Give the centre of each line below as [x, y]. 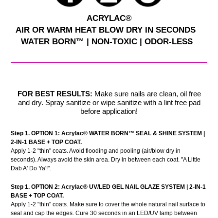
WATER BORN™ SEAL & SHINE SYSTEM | [147, 134]
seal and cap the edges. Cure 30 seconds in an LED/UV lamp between [104, 213]
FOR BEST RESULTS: [55, 93]
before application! [109, 111]
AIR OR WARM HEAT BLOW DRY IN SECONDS [109, 30]
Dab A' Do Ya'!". [31, 169]
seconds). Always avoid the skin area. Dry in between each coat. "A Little [106, 160]
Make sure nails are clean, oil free [147, 93]
